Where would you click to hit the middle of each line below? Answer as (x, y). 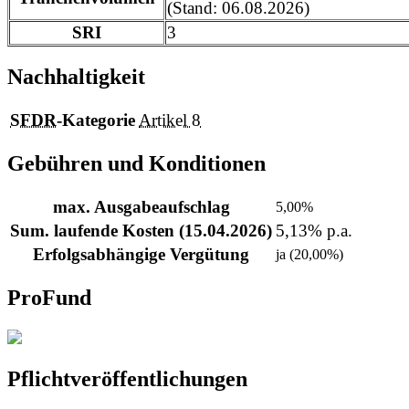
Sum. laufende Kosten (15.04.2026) (141, 231)
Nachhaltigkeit (76, 77)
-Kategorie (96, 121)
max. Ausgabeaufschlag (141, 207)
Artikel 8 (170, 121)
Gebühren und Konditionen (136, 164)
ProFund (49, 297)
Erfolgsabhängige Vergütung (141, 255)
